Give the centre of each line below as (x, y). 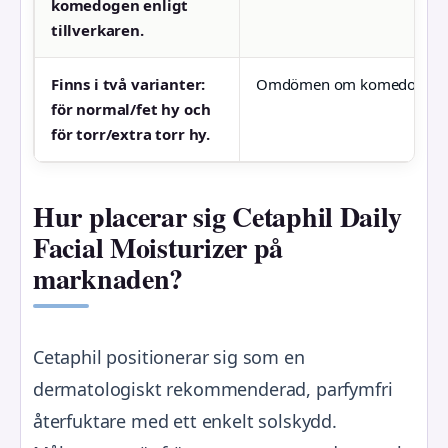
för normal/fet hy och (131, 109)
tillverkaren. (97, 30)
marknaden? (108, 278)
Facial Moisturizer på (158, 247)
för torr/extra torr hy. (131, 134)
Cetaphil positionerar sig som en (169, 356)
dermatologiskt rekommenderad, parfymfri (213, 388)
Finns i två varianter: (128, 84)
